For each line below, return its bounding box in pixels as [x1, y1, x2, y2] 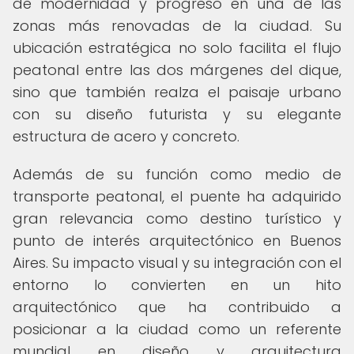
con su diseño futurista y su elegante [13, 104, 341, 124]
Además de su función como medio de [13, 164, 341, 184]
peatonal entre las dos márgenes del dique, [13, 60, 341, 80]
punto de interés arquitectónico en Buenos [13, 231, 341, 250]
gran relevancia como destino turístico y [13, 209, 341, 228]
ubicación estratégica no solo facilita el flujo [13, 38, 341, 58]
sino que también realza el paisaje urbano [13, 82, 341, 102]
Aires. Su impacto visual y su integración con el [13, 253, 341, 273]
